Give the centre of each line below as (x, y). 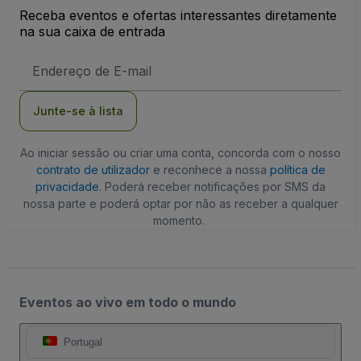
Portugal (83, 342)
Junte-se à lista (78, 110)
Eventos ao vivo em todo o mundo (128, 302)
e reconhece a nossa (210, 169)
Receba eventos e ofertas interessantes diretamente (178, 15)
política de (297, 169)
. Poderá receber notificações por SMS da (212, 186)
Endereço (55, 60)
